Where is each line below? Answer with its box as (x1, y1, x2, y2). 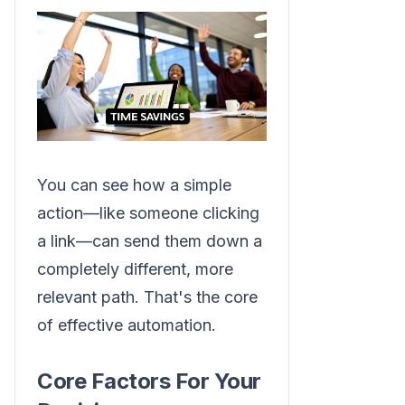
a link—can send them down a (37, 231, 262, 251)
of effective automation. (37, 316, 216, 335)
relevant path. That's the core (37, 287, 258, 307)
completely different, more (37, 259, 233, 279)
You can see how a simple (37, 175, 231, 195)
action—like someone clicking (37, 203, 259, 223)
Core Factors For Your (37, 368, 261, 395)
